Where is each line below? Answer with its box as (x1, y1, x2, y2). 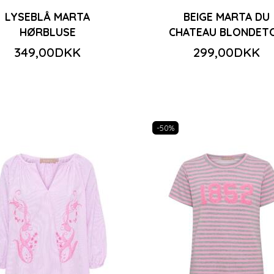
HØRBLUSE (19, 24, 76, 39)
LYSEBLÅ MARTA (5, 9, 91, 23)
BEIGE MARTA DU (183, 9, 270, 23)
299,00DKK (193, 43, 260, 60)
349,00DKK (14, 43, 81, 60)
